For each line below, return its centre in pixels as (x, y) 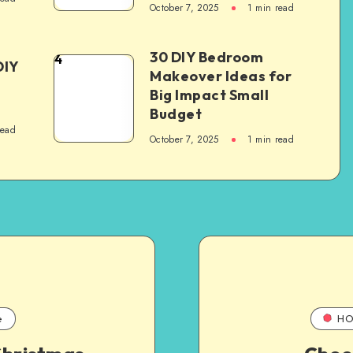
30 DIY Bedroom (206, 57)
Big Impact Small (209, 95)
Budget (176, 114)
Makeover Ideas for (221, 76)
